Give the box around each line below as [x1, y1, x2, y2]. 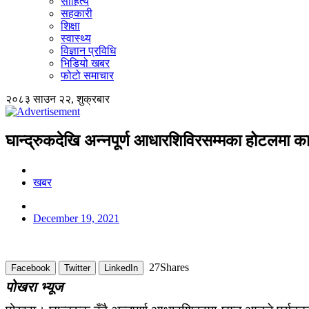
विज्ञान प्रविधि [61, 44, 116, 57]
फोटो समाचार [61, 69, 114, 81]
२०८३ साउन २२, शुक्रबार [6, 92, 110, 105]
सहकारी [61, 7, 92, 19]
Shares [160, 261, 189, 273]
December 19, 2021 [33, 212, 119, 224]
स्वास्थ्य [61, 32, 91, 44]
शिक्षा [61, 19, 80, 32]
